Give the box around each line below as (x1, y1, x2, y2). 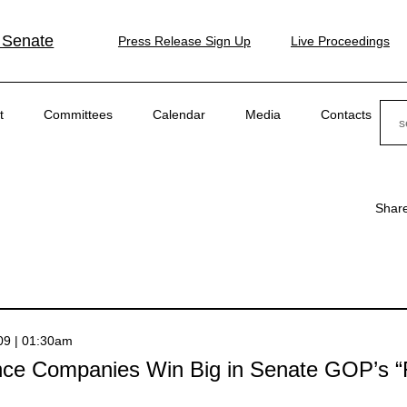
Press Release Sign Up (117, 34, 251, 48)
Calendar (153, 107, 205, 122)
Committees (44, 107, 113, 122)
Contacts (321, 107, 372, 122)
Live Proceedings (290, 34, 390, 48)
